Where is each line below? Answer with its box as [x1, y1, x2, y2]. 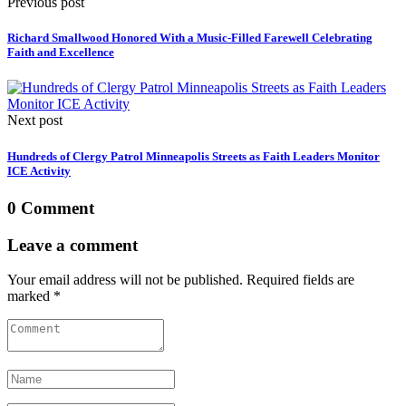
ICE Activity [7, 163, 71, 178]
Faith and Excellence [7, 45, 114, 60]
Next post [7, 112, 63, 129]
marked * [7, 288, 61, 304]
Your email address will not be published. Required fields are [7, 272, 354, 288]
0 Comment [7, 198, 94, 217]
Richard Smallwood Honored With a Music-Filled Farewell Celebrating [7, 31, 372, 45]
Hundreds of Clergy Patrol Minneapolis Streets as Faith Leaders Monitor [7, 149, 380, 163]
